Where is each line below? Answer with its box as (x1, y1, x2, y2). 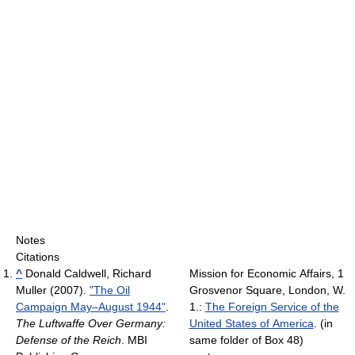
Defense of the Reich (16, 334, 121, 347)
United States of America (189, 317, 314, 330)
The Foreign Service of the (204, 300, 339, 314)
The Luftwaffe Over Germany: (16, 317, 166, 330)
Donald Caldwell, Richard (25, 267, 151, 281)
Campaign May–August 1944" (16, 300, 166, 314)
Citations (16, 250, 59, 264)
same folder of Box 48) (189, 334, 303, 347)
